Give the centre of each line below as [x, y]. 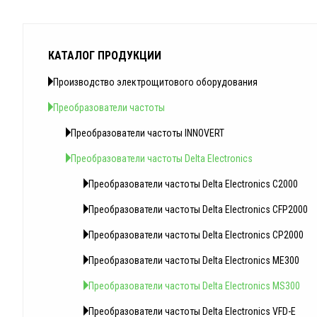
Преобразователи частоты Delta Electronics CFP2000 [198, 210]
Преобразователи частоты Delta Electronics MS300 [194, 286]
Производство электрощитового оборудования [155, 82]
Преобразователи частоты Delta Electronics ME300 [194, 261]
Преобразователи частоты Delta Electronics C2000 [193, 184]
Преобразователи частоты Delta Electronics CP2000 [196, 235]
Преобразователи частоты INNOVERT [148, 133]
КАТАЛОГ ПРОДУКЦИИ [105, 56]
